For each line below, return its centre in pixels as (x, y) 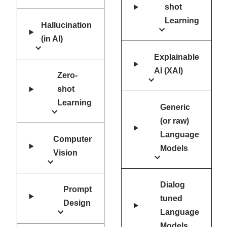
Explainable (176, 57)
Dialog (172, 185)
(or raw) (174, 121)
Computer (73, 139)
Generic (175, 107)
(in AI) (52, 39)
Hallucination (67, 25)
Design (77, 203)
